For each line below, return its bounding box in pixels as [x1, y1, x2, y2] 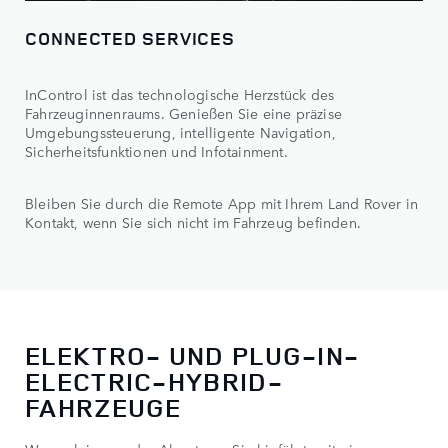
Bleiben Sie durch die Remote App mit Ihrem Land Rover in [25, 193, 419, 214]
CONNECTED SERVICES [25, 26, 236, 51]
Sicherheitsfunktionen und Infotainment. [25, 141, 288, 162]
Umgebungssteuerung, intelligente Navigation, [25, 122, 336, 143]
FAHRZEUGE [25, 389, 182, 425]
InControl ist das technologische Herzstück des [25, 84, 335, 105]
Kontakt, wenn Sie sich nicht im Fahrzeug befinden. [25, 212, 362, 233]
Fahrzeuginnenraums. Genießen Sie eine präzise [25, 103, 343, 124]
